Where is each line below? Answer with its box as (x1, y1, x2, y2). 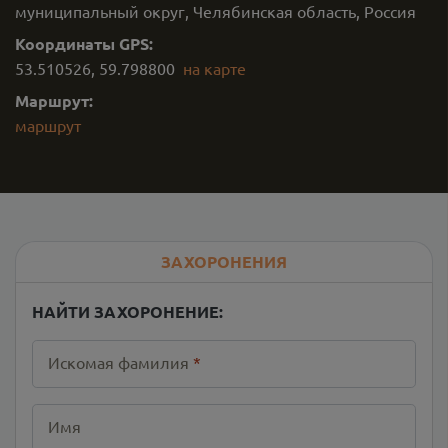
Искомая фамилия (48, 352, 189, 372)
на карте (183, 58, 246, 78)
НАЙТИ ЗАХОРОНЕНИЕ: (32, 301, 223, 322)
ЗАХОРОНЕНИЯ (161, 251, 287, 272)
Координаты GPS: (15, 33, 153, 54)
